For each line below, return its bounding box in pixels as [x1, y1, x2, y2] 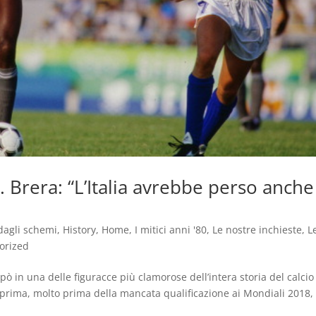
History [63, 223, 97, 237]
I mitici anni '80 [135, 223, 207, 237]
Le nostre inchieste [212, 223, 303, 237]
